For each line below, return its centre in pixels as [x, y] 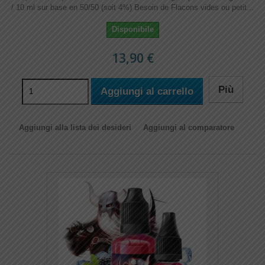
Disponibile [132, 29]
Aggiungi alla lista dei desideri [75, 127]
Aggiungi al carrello [147, 91]
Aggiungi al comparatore [189, 127]
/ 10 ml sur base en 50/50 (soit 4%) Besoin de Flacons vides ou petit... [132, 7]
